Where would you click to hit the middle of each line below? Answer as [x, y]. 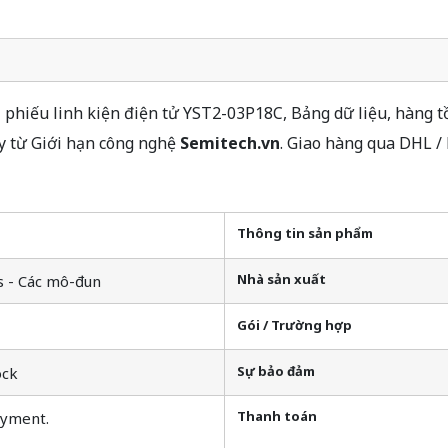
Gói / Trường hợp [294, 324]
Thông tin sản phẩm [305, 233]
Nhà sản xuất [281, 278]
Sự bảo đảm [276, 370]
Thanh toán [277, 416]
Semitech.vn [229, 142]
